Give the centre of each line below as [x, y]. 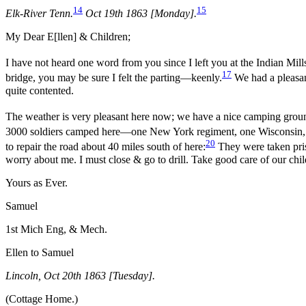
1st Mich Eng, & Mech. [56, 229]
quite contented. [40, 90]
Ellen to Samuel [40, 252]
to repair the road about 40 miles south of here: [106, 147]
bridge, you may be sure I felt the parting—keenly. [114, 78]
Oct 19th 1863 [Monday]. [141, 14]
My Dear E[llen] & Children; [68, 37]
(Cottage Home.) [42, 298]
